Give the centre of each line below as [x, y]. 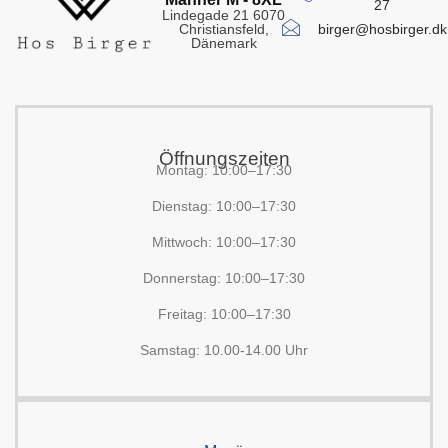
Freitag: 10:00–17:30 [224, 314]
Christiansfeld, [223, 29]
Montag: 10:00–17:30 [224, 170]
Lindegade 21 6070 [224, 15]
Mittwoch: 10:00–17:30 [224, 242]
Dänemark [223, 43]
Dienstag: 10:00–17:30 [224, 206]
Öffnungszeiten [224, 158]
